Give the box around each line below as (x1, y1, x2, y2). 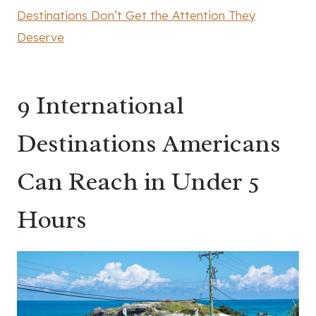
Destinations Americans (17, 127, 281, 160)
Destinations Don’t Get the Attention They (17, 8, 255, 23)
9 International (17, 89, 184, 122)
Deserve (17, 30, 64, 45)
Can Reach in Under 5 (17, 165, 260, 198)
